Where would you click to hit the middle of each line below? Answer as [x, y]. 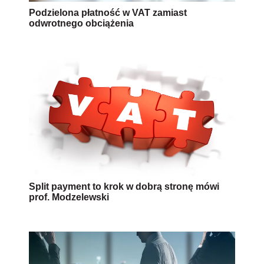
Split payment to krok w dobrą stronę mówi [124, 186]
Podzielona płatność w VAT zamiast [108, 12]
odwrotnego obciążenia [81, 23]
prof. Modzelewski [69, 197]
